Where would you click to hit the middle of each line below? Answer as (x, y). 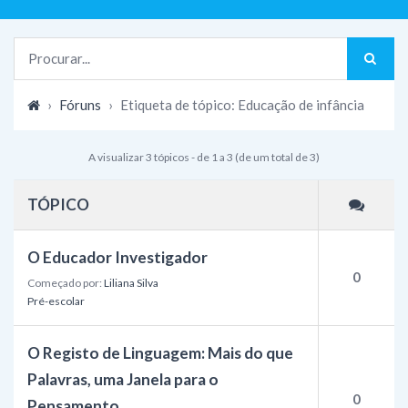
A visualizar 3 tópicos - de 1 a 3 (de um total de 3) (204, 157)
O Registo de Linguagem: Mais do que (160, 352)
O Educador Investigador (117, 257)
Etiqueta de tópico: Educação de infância (242, 104)
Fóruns (80, 104)
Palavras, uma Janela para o (123, 379)
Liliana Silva (131, 283)
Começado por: (66, 283)
